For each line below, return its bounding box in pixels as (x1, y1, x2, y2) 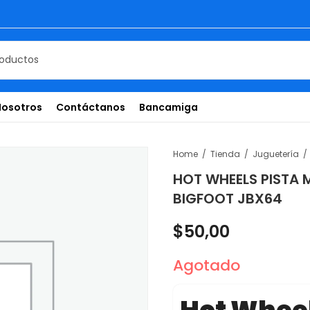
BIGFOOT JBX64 (172, 188, 282, 208)
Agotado (172, 254, 240, 276)
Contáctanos (56, 100, 126, 114)
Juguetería (252, 148, 299, 160)
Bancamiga (139, 100, 199, 114)
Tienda (210, 148, 240, 160)
